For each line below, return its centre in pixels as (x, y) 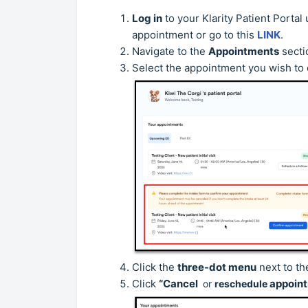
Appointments (244, 51)
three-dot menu (217, 267)
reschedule (242, 284)
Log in (147, 18)
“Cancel (179, 284)
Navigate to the (170, 51)
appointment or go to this (195, 34)
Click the (155, 267)
